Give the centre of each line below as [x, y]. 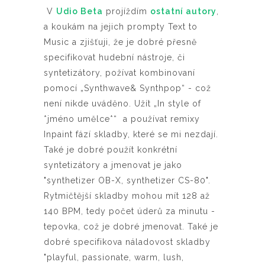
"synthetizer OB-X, [85, 180]
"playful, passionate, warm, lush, [114, 257]
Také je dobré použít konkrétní [111, 149]
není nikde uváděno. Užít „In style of [122, 103]
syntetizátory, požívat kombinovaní [119, 72]
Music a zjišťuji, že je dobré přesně [120, 42]
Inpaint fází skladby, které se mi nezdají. [131, 134]
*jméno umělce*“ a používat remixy [122, 119]
